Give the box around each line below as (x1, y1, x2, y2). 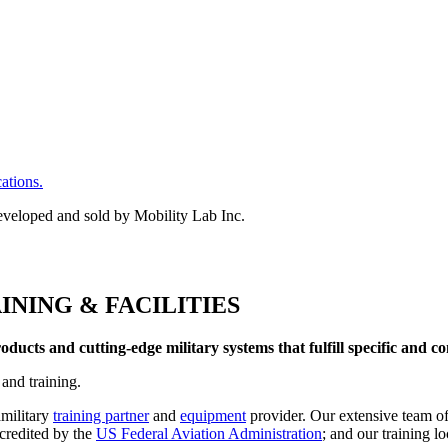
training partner (53, 406, 149, 424)
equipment (180, 406, 246, 424)
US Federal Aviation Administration (96, 424, 322, 442)
